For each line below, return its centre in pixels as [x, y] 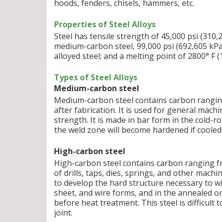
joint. [63, 213]
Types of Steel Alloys [96, 77]
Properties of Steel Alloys [105, 24]
